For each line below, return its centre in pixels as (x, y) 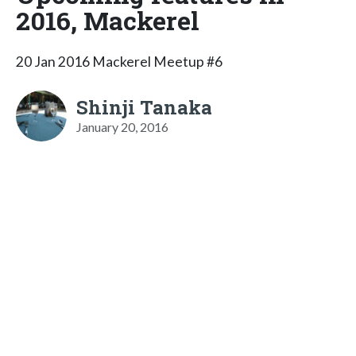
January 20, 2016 (122, 126)
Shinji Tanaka (144, 107)
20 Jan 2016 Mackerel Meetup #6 (119, 61)
